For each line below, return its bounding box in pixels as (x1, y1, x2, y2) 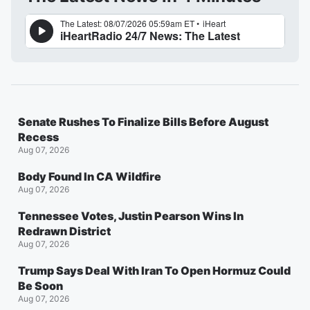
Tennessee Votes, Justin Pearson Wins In (18, 209, 244, 224)
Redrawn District (18, 224, 111, 239)
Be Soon (18, 279, 63, 293)
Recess (18, 130, 59, 145)
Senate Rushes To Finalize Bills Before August (18, 115, 268, 129)
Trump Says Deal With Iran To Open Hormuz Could (18, 264, 291, 278)
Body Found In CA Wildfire (18, 170, 161, 184)
